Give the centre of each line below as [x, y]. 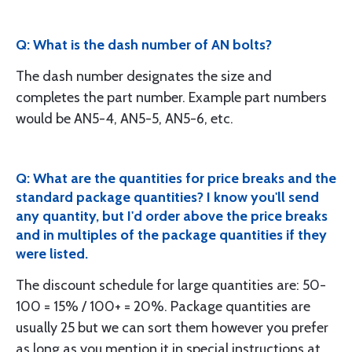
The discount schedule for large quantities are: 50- [171, 285]
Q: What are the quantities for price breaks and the [176, 178]
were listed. [52, 253]
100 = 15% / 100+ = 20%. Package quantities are [163, 306]
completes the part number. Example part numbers [171, 97]
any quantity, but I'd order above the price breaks [172, 216]
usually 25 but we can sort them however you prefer [172, 327]
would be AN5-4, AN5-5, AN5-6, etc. [125, 118]
